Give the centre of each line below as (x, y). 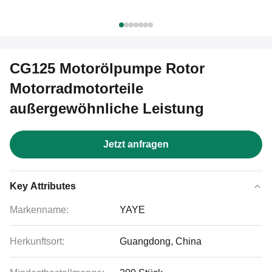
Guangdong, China (161, 241)
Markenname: (39, 210)
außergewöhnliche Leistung (107, 108)
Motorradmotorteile (76, 88)
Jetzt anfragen (136, 144)
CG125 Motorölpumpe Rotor (107, 68)
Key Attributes (43, 186)
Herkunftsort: (37, 241)
